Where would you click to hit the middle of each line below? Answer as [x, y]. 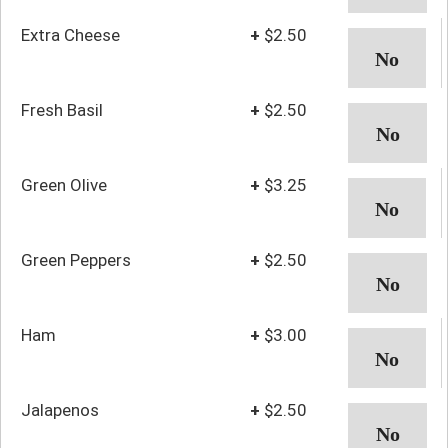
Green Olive [64, 184]
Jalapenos [60, 409]
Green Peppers [76, 259]
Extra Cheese [70, 34]
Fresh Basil [62, 109]
